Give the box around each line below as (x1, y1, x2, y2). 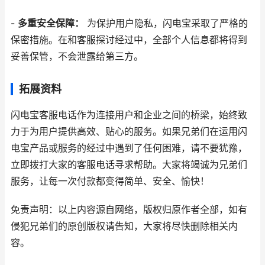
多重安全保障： (18, 18, 84, 29)
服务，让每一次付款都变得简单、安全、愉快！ (11, 176, 209, 187)
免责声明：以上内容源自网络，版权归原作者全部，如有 (11, 204, 247, 215)
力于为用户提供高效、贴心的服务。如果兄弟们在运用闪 (11, 126, 247, 137)
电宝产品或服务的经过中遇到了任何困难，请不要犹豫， (11, 143, 247, 154)
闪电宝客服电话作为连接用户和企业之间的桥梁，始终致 (11, 109, 247, 121)
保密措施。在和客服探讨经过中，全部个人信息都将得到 (11, 34, 247, 46)
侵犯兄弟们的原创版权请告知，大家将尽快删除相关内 (11, 221, 238, 232)
